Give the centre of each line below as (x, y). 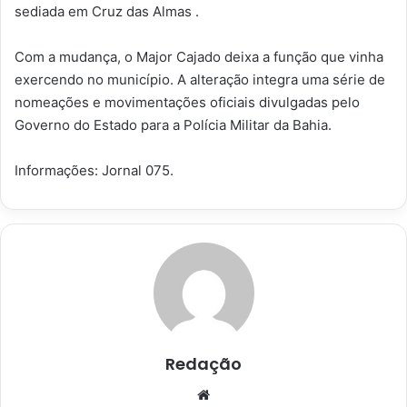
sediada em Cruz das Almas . (107, 12)
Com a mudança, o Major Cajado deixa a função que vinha (199, 57)
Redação (203, 364)
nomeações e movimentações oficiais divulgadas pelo (187, 103)
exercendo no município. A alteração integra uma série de (200, 80)
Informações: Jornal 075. (94, 171)
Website (239, 394)
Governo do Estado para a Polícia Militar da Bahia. (173, 125)
